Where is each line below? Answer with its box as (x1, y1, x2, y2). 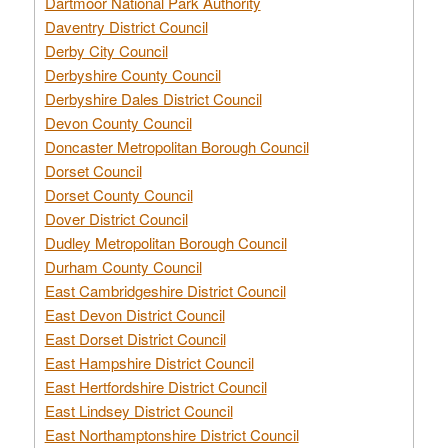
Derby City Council (44, 39, 168, 61)
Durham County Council (44, 255, 202, 277)
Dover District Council (44, 207, 188, 229)
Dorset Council (44, 159, 142, 181)
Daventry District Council (44, 15, 208, 37)
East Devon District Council (44, 303, 225, 325)
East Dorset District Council (44, 327, 226, 349)
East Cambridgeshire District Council (44, 279, 286, 301)
